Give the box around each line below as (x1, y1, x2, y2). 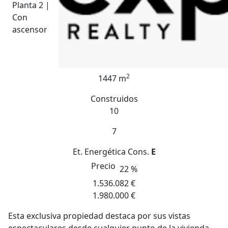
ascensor (12, 24, 47, 35)
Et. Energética (72, 146, 126, 157)
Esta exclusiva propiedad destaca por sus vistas (8, 210, 190, 221)
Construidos (90, 93, 138, 104)
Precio (91, 160, 118, 172)
